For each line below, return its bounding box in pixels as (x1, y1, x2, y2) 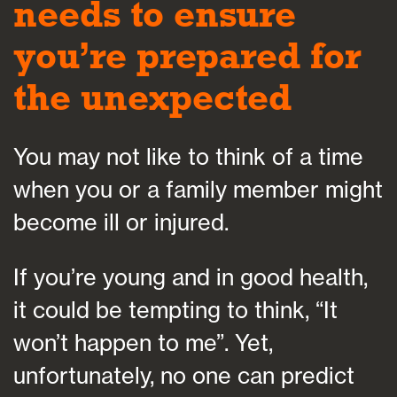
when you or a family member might (13, 175, 383, 204)
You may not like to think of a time (13, 143, 363, 171)
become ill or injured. (13, 208, 229, 237)
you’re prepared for (13, 32, 362, 78)
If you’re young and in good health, (13, 263, 368, 292)
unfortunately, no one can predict (13, 362, 354, 390)
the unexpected (13, 74, 292, 120)
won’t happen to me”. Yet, (13, 329, 273, 357)
